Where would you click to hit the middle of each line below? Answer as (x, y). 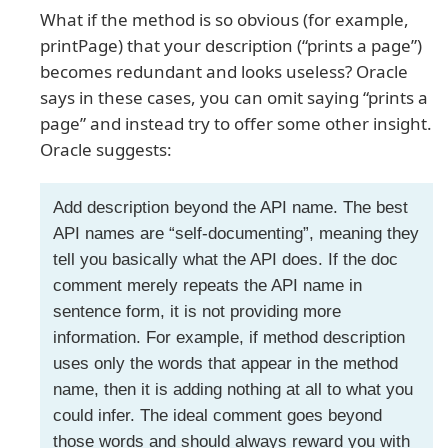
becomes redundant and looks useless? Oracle (224, 71)
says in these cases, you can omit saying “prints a (234, 97)
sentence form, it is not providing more (196, 312)
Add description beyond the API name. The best (230, 208)
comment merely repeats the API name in (207, 286)
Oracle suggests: (106, 149)
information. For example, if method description (228, 338)
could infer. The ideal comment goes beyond (217, 416)
